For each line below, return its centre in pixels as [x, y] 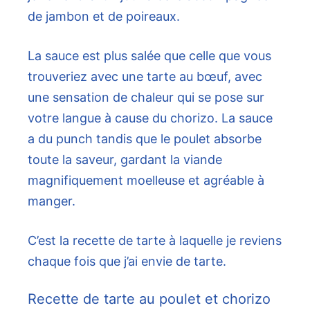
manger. [52, 201]
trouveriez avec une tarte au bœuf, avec [145, 77]
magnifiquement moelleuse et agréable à [146, 181]
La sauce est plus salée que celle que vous [149, 56]
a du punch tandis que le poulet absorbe [145, 139]
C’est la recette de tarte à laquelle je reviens [155, 241]
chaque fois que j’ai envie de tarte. [127, 262]
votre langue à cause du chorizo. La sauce [150, 118]
